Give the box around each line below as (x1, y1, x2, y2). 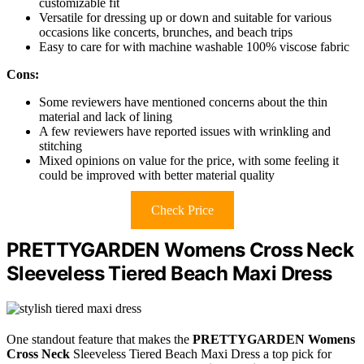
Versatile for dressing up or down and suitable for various (39, 11, 331, 25)
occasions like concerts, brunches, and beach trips (39, 25, 292, 40)
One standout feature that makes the (6, 332, 193, 347)
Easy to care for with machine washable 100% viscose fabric (39, 40, 349, 54)
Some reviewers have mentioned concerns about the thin (39, 95, 327, 110)
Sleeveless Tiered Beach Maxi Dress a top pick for (70, 347, 331, 362)
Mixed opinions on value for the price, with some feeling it (39, 154, 339, 168)
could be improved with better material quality (39, 168, 275, 183)
